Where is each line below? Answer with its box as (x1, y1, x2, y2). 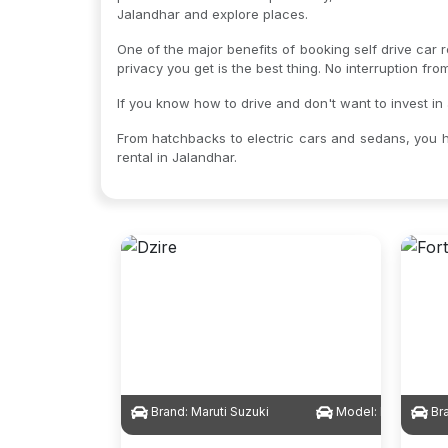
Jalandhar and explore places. (116, 6, 308, 22)
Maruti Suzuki (190, 404, 269, 419)
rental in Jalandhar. (116, 149, 237, 165)
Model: (332, 404, 380, 419)
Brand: (147, 404, 191, 419)
